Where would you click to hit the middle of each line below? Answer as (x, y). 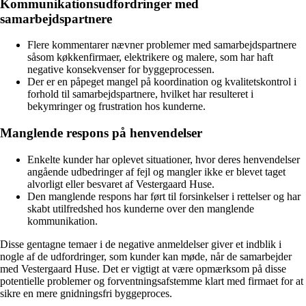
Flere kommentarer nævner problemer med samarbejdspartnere (162, 45)
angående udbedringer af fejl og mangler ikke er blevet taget (156, 171)
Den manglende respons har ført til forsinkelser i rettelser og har (164, 196)
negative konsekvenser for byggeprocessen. (121, 70)
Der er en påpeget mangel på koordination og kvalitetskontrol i (162, 82)
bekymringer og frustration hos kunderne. (116, 107)
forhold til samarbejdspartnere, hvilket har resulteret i (140, 94)
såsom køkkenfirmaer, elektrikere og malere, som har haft (150, 57)
